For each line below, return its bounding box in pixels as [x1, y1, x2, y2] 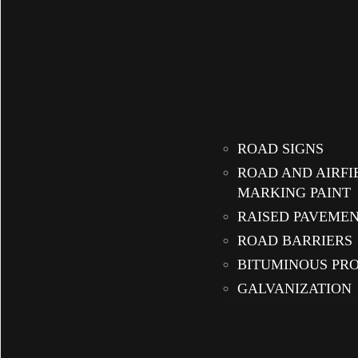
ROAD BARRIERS [237, 233, 352, 249]
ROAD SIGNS [237, 141, 324, 157]
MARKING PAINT [237, 185, 351, 201]
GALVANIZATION [237, 280, 352, 297]
